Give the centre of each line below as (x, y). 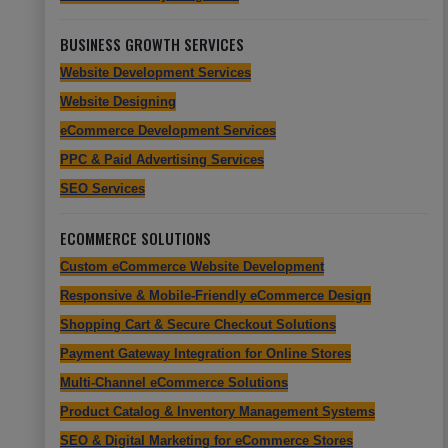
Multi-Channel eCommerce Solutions (174, 382)
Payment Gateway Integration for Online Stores (205, 353)
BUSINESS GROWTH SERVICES (152, 44)
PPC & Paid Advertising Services (162, 159)
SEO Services (102, 188)
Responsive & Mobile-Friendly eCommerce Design (215, 295)
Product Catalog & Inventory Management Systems (217, 411)
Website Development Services (155, 72)
